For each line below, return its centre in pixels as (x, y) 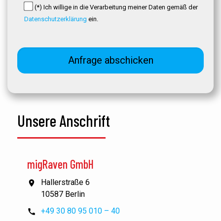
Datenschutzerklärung (55, 19)
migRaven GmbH (60, 164)
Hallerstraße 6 (65, 182)
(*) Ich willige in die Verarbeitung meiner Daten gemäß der (116, 7)
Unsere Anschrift (64, 120)
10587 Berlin (63, 194)
